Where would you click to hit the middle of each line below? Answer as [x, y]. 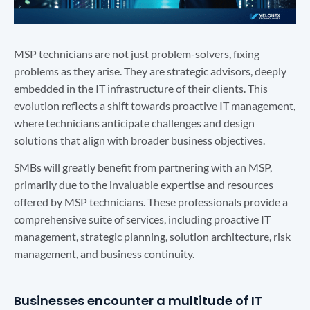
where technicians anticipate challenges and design [134, 122]
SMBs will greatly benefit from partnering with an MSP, [143, 167]
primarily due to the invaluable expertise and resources [144, 185]
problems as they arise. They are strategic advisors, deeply [150, 71]
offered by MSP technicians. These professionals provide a [151, 202]
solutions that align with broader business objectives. [139, 140]
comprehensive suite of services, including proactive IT [142, 219]
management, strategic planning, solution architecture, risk [152, 237]
